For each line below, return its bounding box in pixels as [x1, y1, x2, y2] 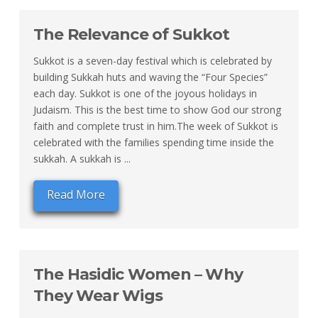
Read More [46, 186, 105, 202]
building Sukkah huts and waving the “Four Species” [33, 70, 268, 84]
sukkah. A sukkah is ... [33, 152, 131, 166]
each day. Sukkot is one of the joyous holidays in [33, 87, 257, 101]
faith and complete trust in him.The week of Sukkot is [33, 119, 278, 133]
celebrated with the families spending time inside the [33, 136, 274, 150]
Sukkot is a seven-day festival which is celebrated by [33, 54, 272, 68]
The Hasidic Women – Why [33, 264, 243, 284]
